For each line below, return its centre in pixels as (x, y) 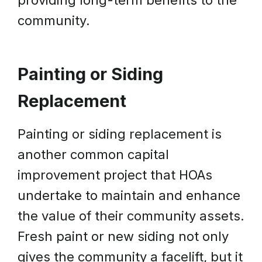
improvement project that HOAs (115, 175)
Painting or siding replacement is (120, 134)
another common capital (93, 154)
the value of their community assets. (131, 216)
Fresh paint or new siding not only (123, 236)
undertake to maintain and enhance (129, 195)
